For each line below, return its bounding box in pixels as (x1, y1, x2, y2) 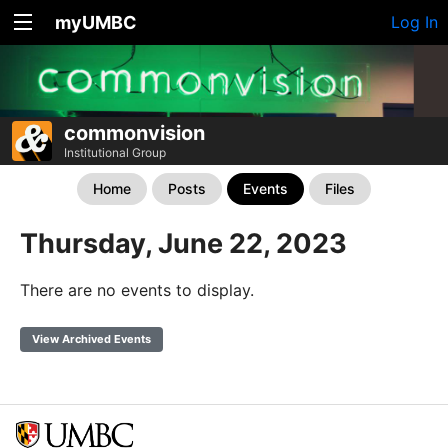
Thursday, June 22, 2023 (20, 227, 347, 261)
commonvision (64, 121, 205, 146)
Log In (391, 12, 438, 32)
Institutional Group (64, 145, 166, 161)
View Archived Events (32, 332, 151, 347)
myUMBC (55, 12, 137, 33)
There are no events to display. (20, 280, 254, 301)
